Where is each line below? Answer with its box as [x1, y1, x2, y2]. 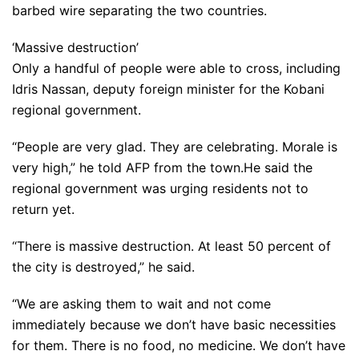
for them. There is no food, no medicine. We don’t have [12, 337, 345, 353]
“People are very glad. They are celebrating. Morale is [12, 139, 337, 155]
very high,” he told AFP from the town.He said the [12, 159, 313, 175]
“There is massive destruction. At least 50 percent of [12, 238, 331, 254]
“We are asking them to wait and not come [12, 296, 271, 312]
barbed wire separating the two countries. [12, 2, 267, 18]
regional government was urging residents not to [12, 180, 309, 196]
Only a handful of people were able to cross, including [12, 60, 341, 76]
